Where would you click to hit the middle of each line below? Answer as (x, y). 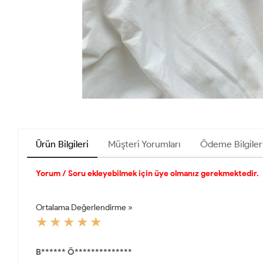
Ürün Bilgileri (62, 144)
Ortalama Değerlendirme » (84, 207)
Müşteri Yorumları (144, 144)
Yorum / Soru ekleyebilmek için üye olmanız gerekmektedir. (147, 173)
